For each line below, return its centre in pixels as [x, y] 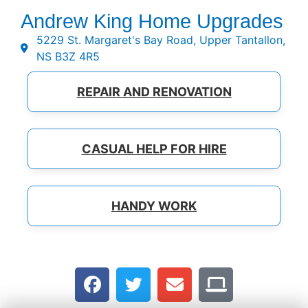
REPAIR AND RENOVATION [154, 92]
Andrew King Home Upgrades [152, 21]
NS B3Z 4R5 [68, 56]
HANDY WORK [154, 206]
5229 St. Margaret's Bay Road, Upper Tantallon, [161, 40]
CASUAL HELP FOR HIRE [154, 149]
